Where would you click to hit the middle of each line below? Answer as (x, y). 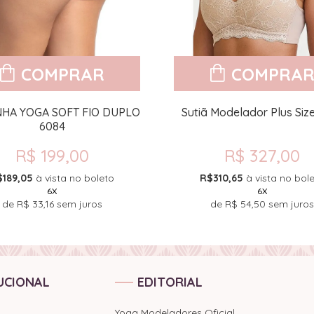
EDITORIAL (170, 282)
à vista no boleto (75, 178)
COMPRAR (62, 75)
